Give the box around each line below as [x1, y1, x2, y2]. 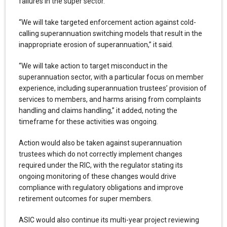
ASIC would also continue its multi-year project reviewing [18, 215, 199, 224]
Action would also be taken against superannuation [18, 138, 182, 147]
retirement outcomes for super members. [18, 194, 153, 203]
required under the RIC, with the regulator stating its [18, 161, 183, 169]
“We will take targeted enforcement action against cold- [18, 18, 196, 26]
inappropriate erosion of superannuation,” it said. [18, 40, 173, 49]
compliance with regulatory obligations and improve [18, 183, 183, 192]
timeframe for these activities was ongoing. [18, 117, 158, 126]
